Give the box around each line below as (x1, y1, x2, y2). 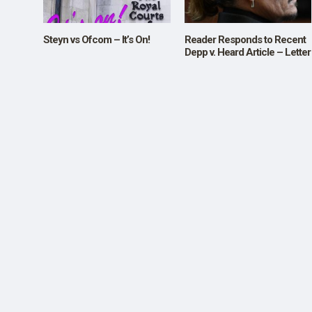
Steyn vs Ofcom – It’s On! (43, 33, 150, 47)
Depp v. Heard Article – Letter (184, 46, 311, 59)
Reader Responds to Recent (184, 33, 306, 47)
